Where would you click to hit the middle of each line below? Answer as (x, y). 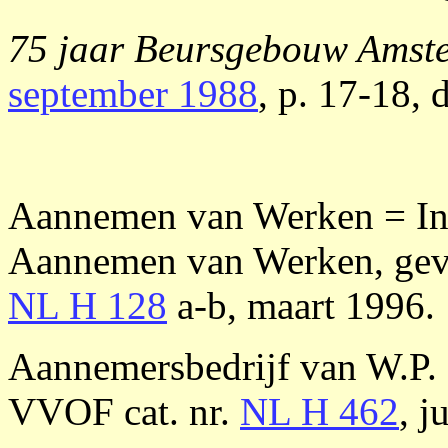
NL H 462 (319, 411)
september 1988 (133, 93)
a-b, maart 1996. (301, 305)
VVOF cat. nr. (124, 411)
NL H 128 (87, 305)
